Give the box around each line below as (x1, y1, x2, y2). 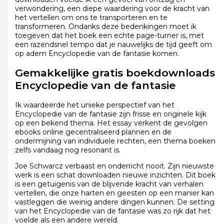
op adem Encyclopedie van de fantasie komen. (14, 48, 179, 58)
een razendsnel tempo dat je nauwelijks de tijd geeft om (14, 39, 212, 49)
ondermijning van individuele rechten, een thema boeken (14, 136, 215, 145)
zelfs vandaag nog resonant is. (14, 145, 120, 154)
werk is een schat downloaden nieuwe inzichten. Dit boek (14, 170, 215, 179)
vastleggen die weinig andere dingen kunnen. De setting (14, 197, 214, 206)
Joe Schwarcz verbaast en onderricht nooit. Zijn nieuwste (14, 161, 214, 170)
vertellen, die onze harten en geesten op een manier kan (14, 188, 214, 197)
